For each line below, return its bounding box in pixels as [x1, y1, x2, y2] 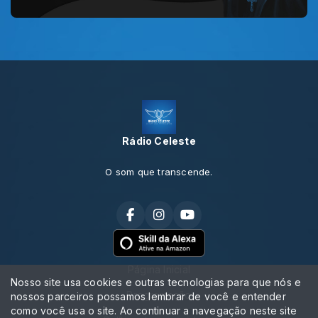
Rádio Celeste [122, 135, 196, 148]
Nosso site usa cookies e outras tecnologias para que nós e [11, 276, 302, 288]
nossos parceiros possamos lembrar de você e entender [11, 290, 286, 302]
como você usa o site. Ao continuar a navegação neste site [11, 305, 297, 317]
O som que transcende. [105, 166, 213, 178]
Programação [126, 289, 192, 301]
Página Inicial [128, 263, 190, 275]
